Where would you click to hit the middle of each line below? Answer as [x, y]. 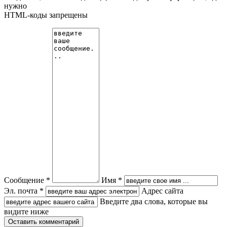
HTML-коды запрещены [46, 15]
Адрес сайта [162, 191]
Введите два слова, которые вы [154, 202]
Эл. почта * [24, 191]
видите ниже [26, 212]
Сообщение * [27, 180]
